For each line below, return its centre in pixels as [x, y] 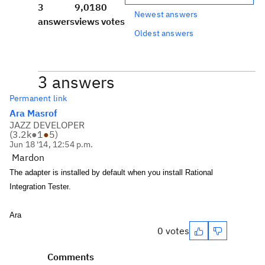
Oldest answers [164, 33]
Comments [71, 257]
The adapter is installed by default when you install [97, 172]
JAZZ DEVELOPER [47, 125]
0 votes [173, 231]
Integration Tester [39, 187]
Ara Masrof [33, 113]
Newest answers [166, 14]
